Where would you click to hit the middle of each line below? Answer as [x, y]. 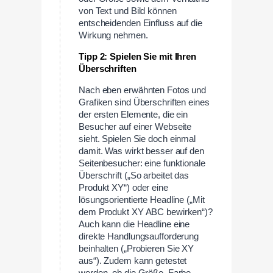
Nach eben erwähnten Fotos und [143, 90]
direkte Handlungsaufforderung [139, 236]
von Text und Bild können [128, 11]
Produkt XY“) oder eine [123, 187]
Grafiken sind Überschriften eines [144, 102]
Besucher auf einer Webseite [135, 126]
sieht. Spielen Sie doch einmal [137, 139]
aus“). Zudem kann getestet [133, 261]
